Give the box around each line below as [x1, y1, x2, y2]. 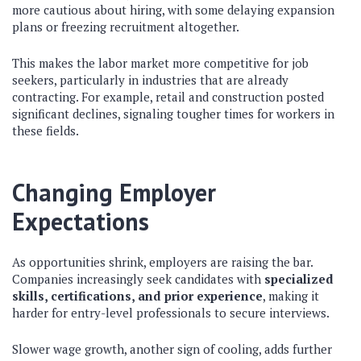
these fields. [12, 122, 79, 139]
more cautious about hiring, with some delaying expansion [12, 2, 334, 18]
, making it [263, 288, 319, 304]
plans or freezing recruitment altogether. [12, 19, 239, 35]
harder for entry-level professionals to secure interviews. [12, 305, 330, 321]
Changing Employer [12, 176, 216, 208]
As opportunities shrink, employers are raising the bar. [12, 254, 313, 270]
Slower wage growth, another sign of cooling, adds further [12, 341, 332, 357]
